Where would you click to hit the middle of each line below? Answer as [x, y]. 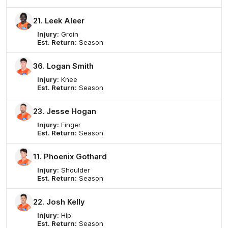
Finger [70, 125]
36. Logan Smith [63, 66]
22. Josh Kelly [59, 202]
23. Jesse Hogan [65, 112]
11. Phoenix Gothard [70, 157]
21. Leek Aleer [59, 21]
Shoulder [75, 170]
